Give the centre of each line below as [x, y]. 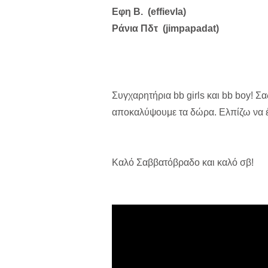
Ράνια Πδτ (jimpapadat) [165, 28]
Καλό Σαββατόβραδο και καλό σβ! [183, 162]
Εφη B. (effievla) [149, 11]
